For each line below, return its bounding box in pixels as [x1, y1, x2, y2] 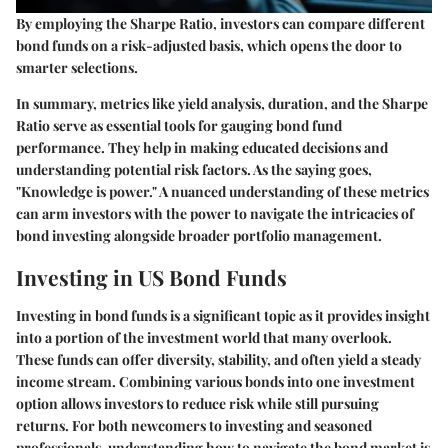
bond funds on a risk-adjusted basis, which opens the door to [16, 36, 402, 56]
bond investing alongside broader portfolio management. [16, 226, 382, 246]
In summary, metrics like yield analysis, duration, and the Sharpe [16, 94, 428, 114]
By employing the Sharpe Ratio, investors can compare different [16, 14, 425, 34]
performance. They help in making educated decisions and [16, 138, 388, 158]
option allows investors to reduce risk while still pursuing [16, 393, 379, 413]
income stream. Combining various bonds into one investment [16, 371, 415, 391]
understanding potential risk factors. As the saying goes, [16, 160, 372, 180]
